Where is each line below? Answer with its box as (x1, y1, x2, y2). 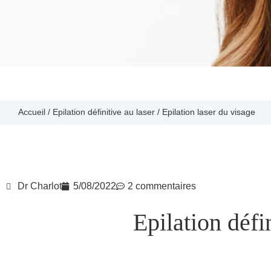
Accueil (18, 108, 45, 117)
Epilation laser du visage (162, 108, 255, 117)
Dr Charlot (18, 181, 62, 191)
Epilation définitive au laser (53, 108, 155, 117)
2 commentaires (128, 181, 196, 191)
